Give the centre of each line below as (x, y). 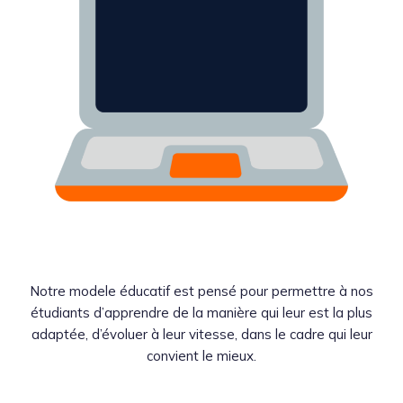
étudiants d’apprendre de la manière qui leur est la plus (201, 313)
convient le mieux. (201, 356)
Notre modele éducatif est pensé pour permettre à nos (201, 291)
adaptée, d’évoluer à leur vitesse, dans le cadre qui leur (201, 335)
